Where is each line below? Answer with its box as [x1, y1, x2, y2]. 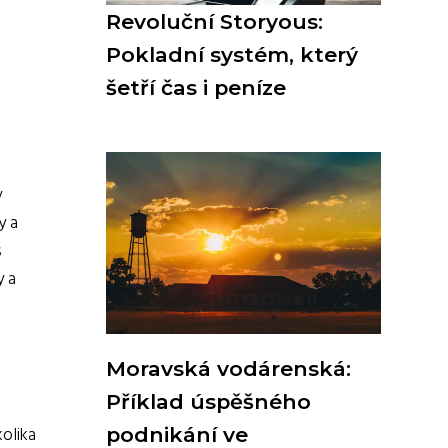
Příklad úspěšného [106, 389, 311, 414]
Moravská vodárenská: [106, 356, 351, 381]
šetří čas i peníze [106, 75, 286, 100]
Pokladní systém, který [106, 42, 358, 67]
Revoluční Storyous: [106, 9, 323, 34]
